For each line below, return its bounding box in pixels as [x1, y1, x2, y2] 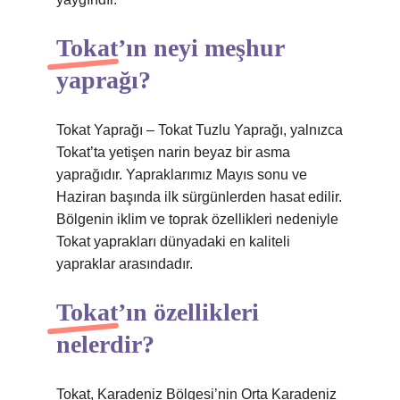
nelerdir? [56, 330, 154, 358]
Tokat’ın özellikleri [56, 298, 259, 326]
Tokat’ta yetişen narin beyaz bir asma [56, 145, 290, 160]
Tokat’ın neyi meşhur [56, 34, 284, 62]
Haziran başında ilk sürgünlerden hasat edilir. [56, 189, 342, 204]
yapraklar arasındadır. [56, 256, 193, 271]
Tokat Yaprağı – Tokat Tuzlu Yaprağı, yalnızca [56, 122, 343, 137]
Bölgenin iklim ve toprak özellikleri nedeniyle [56, 212, 338, 227]
